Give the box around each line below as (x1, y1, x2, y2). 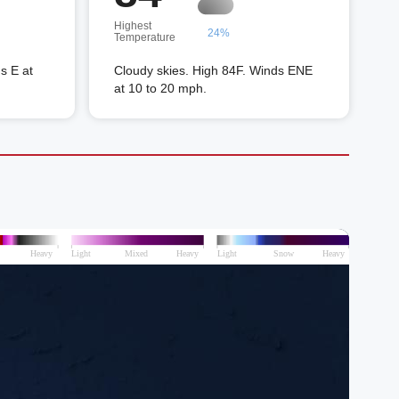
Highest (114, 20, 151, 32)
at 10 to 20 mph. (114, 81, 207, 95)
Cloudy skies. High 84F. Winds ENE (114, 63, 313, 77)
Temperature (114, 31, 175, 44)
